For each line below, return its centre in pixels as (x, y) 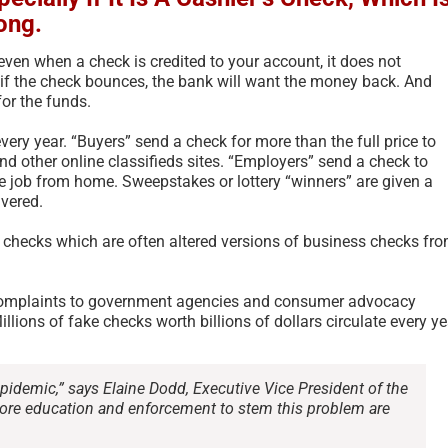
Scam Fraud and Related (197, 317)
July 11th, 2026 (140, 362)
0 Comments (230, 362)
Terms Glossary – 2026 (191, 340)
